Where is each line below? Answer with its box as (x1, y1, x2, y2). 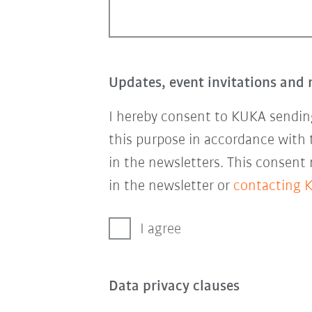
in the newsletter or (108, 178, 233, 194)
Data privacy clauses (108, 279, 240, 295)
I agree (139, 221, 181, 237)
